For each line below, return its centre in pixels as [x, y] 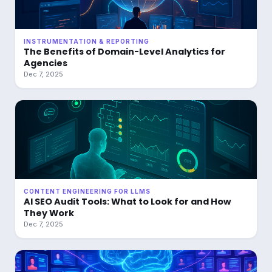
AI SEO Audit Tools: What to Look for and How [127, 202]
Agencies [46, 63]
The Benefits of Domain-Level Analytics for [124, 52]
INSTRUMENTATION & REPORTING [87, 41]
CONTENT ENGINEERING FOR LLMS [87, 191]
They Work [49, 213]
